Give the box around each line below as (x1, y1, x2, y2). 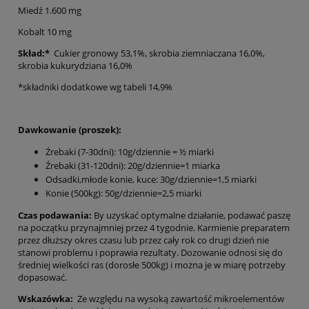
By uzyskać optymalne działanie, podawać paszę (94, 209, 290, 222)
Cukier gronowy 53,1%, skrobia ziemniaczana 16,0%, (54, 47, 265, 60)
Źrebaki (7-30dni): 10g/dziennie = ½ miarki (46, 146, 218, 159)
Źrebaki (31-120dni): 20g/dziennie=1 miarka (46, 159, 224, 172)
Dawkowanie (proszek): (18, 123, 126, 137)
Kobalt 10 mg (18, 26, 72, 39)
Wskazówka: (18, 292, 75, 306)
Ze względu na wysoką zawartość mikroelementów (75, 292, 284, 306)
